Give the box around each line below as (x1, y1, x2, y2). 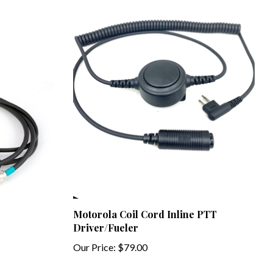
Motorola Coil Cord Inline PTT (73, 197, 217, 211)
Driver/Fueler (73, 211, 138, 224)
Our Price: (73, 231, 116, 243)
